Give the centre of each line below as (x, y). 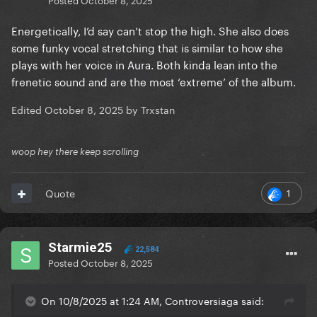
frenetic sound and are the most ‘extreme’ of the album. (154, 81)
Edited (28, 109)
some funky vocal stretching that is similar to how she (147, 47)
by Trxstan (149, 109)
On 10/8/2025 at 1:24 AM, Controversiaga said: (152, 300)
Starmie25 (80, 248)
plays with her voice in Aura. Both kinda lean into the (144, 64)
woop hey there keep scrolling (75, 152)
